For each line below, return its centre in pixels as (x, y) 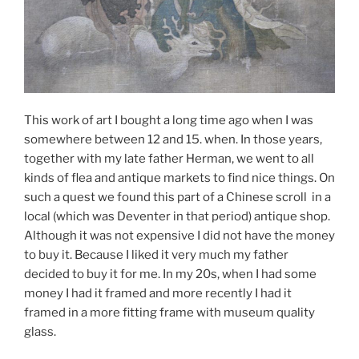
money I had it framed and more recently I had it (158, 293)
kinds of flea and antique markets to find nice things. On (179, 177)
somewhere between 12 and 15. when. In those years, (173, 139)
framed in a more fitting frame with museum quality (169, 312)
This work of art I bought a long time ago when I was (169, 120)
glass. (40, 331)
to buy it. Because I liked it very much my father (156, 254)
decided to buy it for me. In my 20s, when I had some (170, 274)
